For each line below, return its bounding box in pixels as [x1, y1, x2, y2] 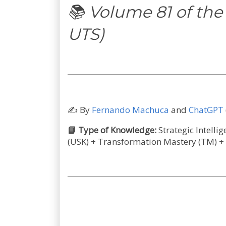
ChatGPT [189, 103, 223, 116]
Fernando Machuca [92, 103, 169, 116]
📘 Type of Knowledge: [68, 124, 156, 136]
